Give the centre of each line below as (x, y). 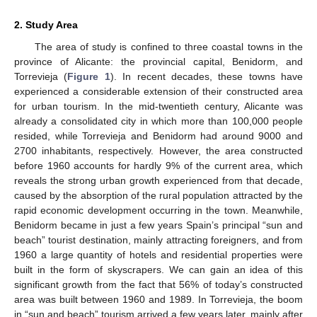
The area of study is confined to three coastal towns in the (168, 46)
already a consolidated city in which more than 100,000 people (158, 121)
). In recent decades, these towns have (206, 76)
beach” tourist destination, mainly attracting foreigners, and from (158, 240)
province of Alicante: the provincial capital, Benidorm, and (158, 61)
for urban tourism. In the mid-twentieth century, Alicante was (158, 106)
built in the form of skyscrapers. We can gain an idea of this (158, 269)
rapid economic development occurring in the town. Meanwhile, (158, 210)
